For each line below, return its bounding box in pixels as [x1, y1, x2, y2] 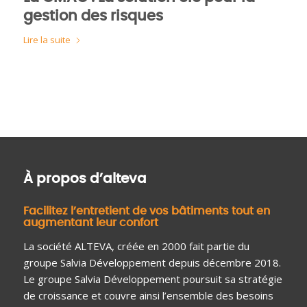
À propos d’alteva [23, 172, 147, 186]
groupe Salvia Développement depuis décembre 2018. [23, 255, 281, 269]
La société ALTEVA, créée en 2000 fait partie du [23, 238, 249, 253]
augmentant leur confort [23, 217, 158, 228]
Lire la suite [23, 34, 71, 46]
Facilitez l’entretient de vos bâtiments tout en [23, 206, 270, 217]
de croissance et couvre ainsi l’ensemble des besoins [23, 288, 273, 302]
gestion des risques [23, 9, 163, 23]
